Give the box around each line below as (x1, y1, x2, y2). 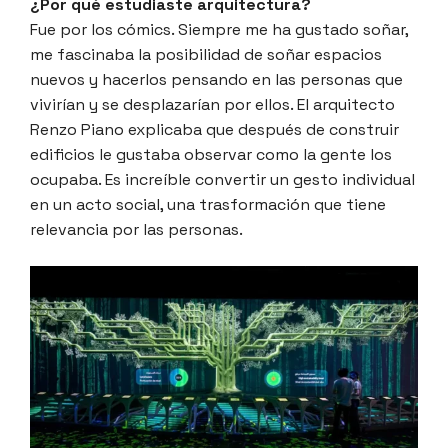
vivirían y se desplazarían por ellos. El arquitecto (30, 94, 395, 116)
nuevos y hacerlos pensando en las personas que (30, 69, 403, 91)
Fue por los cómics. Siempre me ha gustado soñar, (30, 19, 408, 41)
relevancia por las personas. (30, 219, 243, 241)
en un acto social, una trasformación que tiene (30, 194, 386, 216)
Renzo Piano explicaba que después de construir (30, 119, 399, 141)
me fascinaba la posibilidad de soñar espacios (30, 44, 382, 66)
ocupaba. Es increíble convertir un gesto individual (30, 169, 415, 191)
